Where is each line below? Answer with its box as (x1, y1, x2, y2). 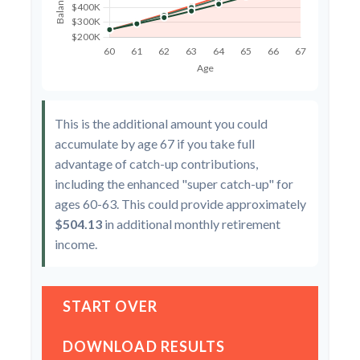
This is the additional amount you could (55, 115, 268, 131)
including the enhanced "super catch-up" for (55, 175, 293, 191)
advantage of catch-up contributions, (55, 155, 258, 171)
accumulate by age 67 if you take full (55, 135, 255, 151)
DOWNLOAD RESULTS (63, 337, 226, 355)
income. (55, 235, 97, 252)
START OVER (63, 297, 157, 315)
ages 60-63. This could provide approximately (55, 195, 306, 211)
